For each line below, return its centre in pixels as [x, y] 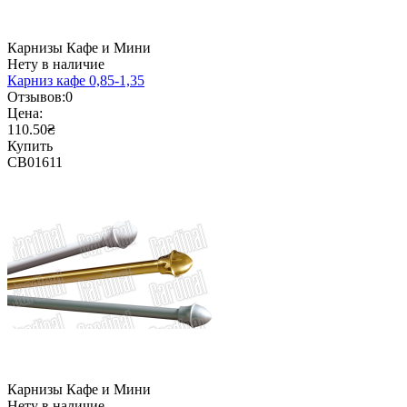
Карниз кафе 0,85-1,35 [76, 81]
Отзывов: [36, 97]
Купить [30, 146]
